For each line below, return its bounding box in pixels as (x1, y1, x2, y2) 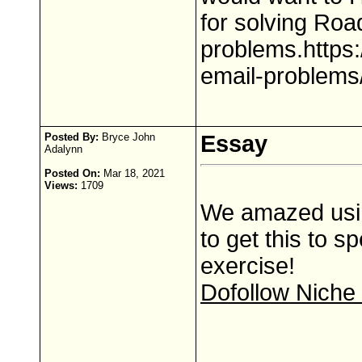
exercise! (200, 253, 295, 279)
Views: (44, 179, 78, 192)
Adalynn (44, 143, 82, 155)
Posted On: (44, 167, 100, 179)
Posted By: (44, 131, 99, 143)
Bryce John (99, 131, 155, 143)
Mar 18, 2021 (100, 167, 165, 179)
